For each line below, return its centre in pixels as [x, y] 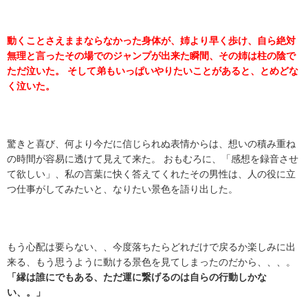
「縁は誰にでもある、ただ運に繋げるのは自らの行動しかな [137, 277]
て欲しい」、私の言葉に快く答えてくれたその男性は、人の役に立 [151, 174]
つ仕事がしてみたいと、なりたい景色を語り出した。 [122, 189]
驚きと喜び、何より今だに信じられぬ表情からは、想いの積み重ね [151, 144]
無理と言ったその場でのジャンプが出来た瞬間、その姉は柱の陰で [151, 56]
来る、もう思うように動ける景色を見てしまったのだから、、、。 [151, 262]
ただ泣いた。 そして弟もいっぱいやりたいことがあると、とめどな [153, 71]
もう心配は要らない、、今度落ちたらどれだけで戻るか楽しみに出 [151, 247]
